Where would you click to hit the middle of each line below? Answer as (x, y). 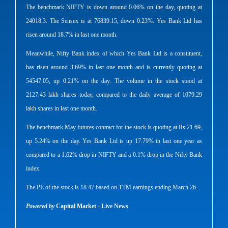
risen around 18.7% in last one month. (72, 35)
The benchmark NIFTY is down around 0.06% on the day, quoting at (114, 7)
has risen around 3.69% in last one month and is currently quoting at (114, 67)
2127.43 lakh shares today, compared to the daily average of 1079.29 (114, 95)
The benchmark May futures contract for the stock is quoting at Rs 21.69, (114, 127)
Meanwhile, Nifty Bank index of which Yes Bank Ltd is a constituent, (114, 54)
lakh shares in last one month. (62, 109)
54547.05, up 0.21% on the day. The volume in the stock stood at (114, 81)
